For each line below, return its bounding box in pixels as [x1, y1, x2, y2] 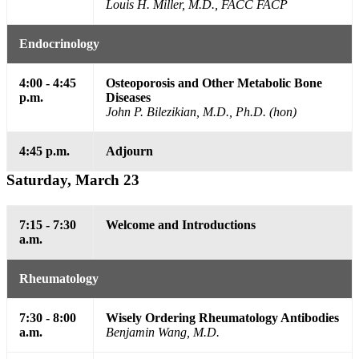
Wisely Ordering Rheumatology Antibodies [106, 311, 339, 325]
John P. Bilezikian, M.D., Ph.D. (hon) [106, 105, 296, 119]
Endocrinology [19, 37, 99, 51]
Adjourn [106, 144, 153, 159]
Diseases [106, 91, 151, 105]
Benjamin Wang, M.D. [106, 325, 220, 340]
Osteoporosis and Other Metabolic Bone [106, 76, 322, 91]
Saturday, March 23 [6, 171, 139, 189]
